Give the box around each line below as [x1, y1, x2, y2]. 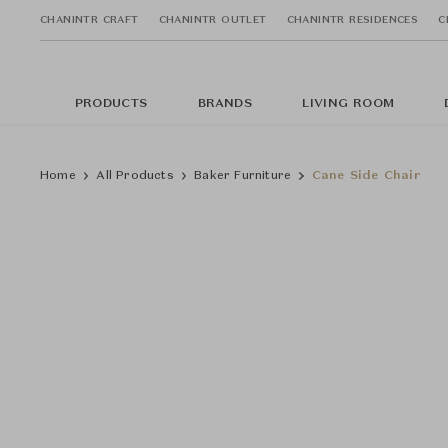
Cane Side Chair [311, 170, 421, 182]
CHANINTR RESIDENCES [286, 14, 419, 25]
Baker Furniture [194, 170, 292, 182]
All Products [96, 170, 174, 182]
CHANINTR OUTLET [158, 14, 267, 25]
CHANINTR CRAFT [40, 14, 139, 25]
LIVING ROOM [301, 98, 395, 110]
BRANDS [197, 98, 252, 110]
